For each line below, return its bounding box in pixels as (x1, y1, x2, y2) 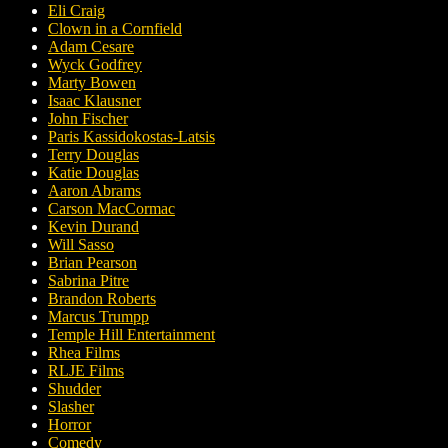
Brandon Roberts (48, 290, 156, 308)
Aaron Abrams (48, 182, 141, 200)
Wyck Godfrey (48, 56, 142, 74)
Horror (48, 416, 91, 434)
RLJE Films (48, 362, 124, 380)
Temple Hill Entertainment (48, 326, 215, 344)
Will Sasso (48, 236, 114, 254)
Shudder (48, 380, 101, 398)
